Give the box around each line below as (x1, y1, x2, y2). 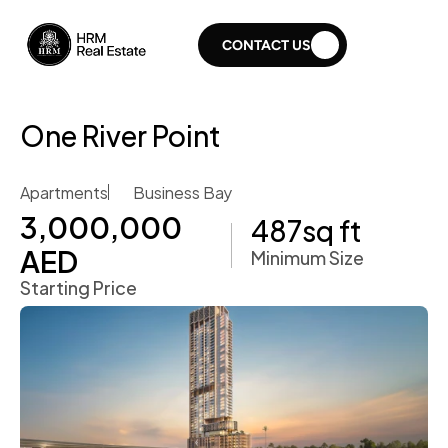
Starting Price (20, 272, 137, 301)
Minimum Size (251, 242, 364, 271)
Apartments (20, 178, 108, 205)
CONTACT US (222, 37, 311, 54)
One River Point (20, 111, 221, 157)
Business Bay (133, 178, 233, 205)
